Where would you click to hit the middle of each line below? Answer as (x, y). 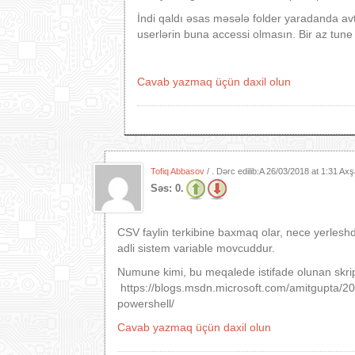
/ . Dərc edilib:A (235, 171)
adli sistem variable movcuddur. (196, 248)
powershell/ (146, 303)
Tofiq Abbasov (177, 171)
